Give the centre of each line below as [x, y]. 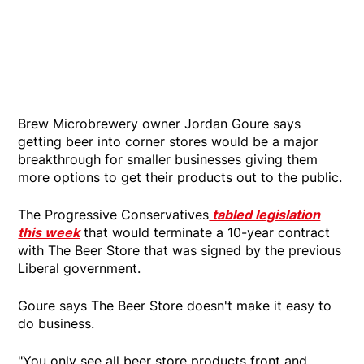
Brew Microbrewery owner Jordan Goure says [160, 123]
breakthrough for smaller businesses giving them [168, 159]
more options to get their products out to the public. [180, 177]
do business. [56, 323]
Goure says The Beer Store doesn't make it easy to [175, 305]
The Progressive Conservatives [114, 214]
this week [49, 232]
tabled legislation [265, 214]
